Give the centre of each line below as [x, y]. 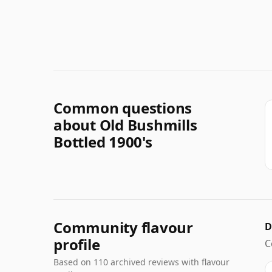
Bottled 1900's [103, 141]
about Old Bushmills [125, 124]
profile [77, 244]
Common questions [123, 107]
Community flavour [123, 227]
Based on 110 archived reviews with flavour [141, 262]
